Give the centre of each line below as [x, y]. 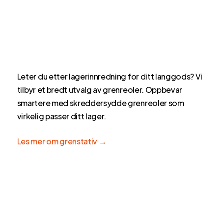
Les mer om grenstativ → [62, 141]
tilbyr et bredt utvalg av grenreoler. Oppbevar [100, 90]
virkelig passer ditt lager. [62, 116]
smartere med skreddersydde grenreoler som [100, 103]
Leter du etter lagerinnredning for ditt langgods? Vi [110, 77]
